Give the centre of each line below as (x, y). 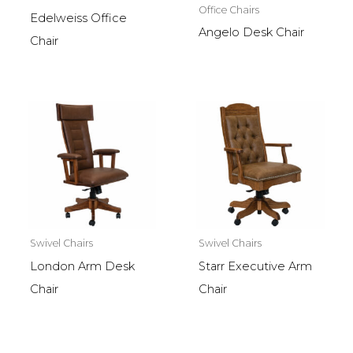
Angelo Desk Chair (251, 33)
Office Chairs (229, 10)
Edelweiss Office (78, 18)
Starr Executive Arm (255, 266)
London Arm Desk (82, 266)
